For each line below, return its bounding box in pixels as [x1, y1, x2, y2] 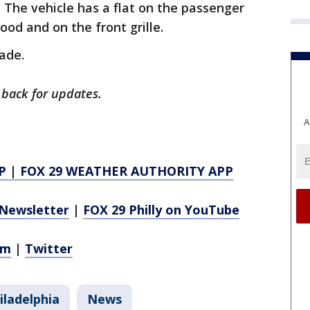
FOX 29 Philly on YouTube [83, 201, 239, 218]
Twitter [25, 240, 73, 257]
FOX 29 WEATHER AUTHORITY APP [20, 163, 233, 179]
